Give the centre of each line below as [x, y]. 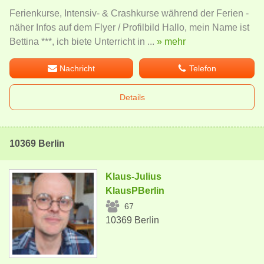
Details [132, 98]
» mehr [171, 42]
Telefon [203, 69]
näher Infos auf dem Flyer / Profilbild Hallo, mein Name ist [129, 28]
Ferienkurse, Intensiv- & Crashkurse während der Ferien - [129, 14]
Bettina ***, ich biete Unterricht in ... [83, 42]
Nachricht [77, 69]
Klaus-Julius [134, 177]
